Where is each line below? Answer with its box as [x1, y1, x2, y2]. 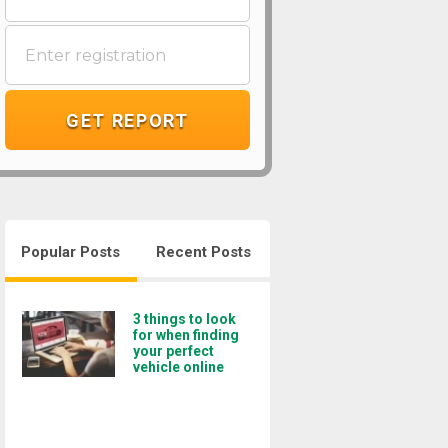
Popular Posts [21, 243, 121, 261]
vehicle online [132, 359, 224, 375]
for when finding [132, 327, 239, 343]
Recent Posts [156, 243, 252, 261]
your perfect [132, 343, 214, 359]
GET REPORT [65, 109, 189, 131]
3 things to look [132, 311, 236, 327]
